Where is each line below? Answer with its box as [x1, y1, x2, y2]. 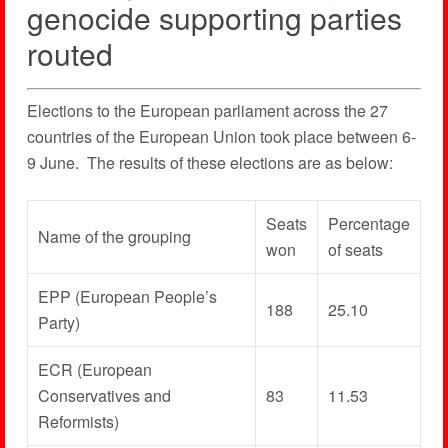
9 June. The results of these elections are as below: [26, 151, 393, 174]
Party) [37, 311, 80, 334]
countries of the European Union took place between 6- [26, 125, 416, 148]
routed [26, 32, 113, 75]
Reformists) [37, 410, 119, 433]
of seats [327, 238, 383, 261]
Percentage [327, 212, 410, 235]
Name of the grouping [37, 225, 191, 248]
